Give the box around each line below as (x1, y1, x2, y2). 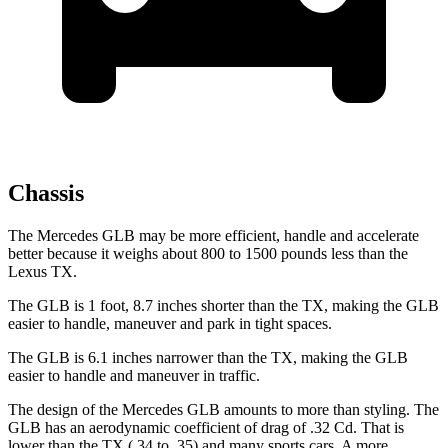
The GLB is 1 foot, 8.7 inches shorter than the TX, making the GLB (8, 297, 439, 315)
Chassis (8, 180, 84, 207)
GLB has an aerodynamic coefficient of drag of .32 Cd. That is (8, 419, 404, 437)
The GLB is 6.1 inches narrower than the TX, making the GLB (8, 349, 408, 367)
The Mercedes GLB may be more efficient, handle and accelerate (8, 227, 419, 245)
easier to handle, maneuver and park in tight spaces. (8, 315, 332, 333)
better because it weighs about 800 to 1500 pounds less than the (8, 245, 408, 263)
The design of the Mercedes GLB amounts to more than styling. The (8, 401, 439, 419)
